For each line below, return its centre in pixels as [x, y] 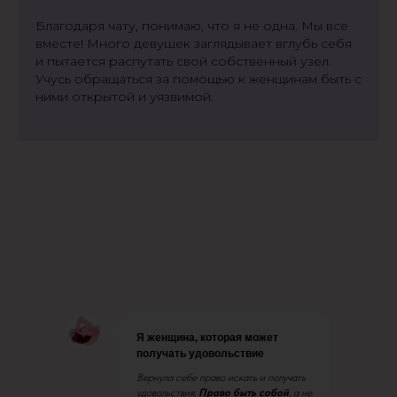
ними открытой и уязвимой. [125, 97]
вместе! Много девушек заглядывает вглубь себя [194, 43]
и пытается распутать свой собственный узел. [183, 61]
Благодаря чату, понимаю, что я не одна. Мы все [192, 26]
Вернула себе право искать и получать [221, 378]
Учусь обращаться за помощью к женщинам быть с [198, 79]
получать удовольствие [200, 354]
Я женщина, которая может [207, 338]
